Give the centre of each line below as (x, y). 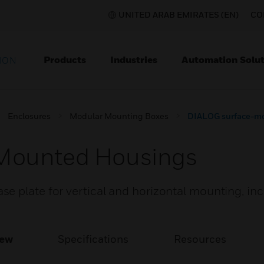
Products (65, 60)
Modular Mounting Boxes (119, 116)
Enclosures (29, 116)
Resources (200, 239)
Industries (134, 60)
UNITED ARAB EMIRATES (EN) (179, 14)
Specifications (93, 239)
